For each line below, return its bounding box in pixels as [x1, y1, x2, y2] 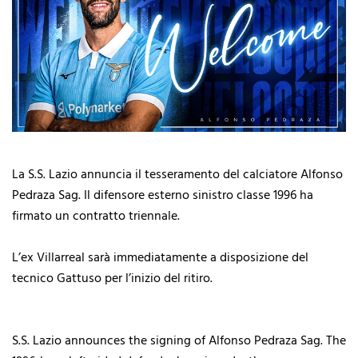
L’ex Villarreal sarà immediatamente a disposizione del [12, 247, 308, 268]
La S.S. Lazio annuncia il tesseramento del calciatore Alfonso [12, 164, 343, 185]
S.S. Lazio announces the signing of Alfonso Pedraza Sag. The [12, 330, 346, 352]
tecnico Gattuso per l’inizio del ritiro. [12, 268, 213, 289]
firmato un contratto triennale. [12, 205, 183, 227]
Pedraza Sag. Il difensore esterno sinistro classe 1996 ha [12, 185, 313, 206]
